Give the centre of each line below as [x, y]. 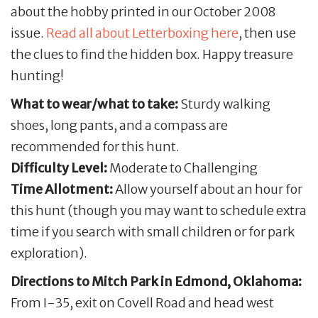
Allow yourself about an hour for [208, 189]
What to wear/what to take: [95, 104]
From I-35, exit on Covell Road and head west [142, 302]
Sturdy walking [225, 104]
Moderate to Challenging [182, 168]
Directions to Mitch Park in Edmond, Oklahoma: [156, 281]
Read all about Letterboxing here [142, 33]
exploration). [49, 253]
